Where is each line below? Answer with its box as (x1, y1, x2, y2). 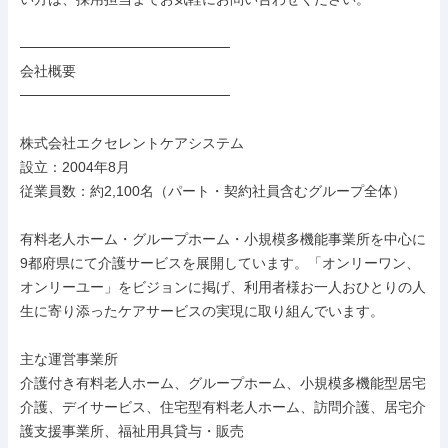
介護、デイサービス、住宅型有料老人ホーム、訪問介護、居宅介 (20, 399, 426, 415)
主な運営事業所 (20, 351, 118, 367)
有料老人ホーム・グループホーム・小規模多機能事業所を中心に (20, 231, 426, 247)
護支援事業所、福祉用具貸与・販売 (20, 423, 244, 439)
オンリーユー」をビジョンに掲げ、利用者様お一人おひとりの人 (20, 279, 426, 295)
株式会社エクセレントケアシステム (20, 135, 244, 151)
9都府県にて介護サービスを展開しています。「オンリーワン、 (20, 255, 420, 271)
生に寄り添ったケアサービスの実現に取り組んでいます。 (20, 303, 384, 319)
